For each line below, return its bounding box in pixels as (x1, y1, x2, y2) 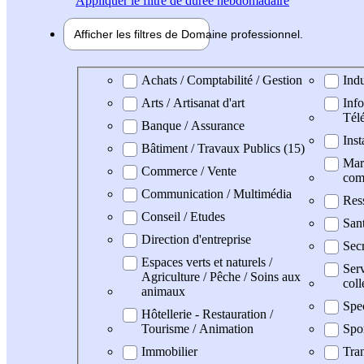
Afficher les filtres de (74, 27, 181, 41)
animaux (141, 284, 185, 298)
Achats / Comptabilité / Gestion (141, 72, 302, 87)
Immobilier (141, 344, 197, 358)
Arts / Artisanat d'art (141, 95, 245, 110)
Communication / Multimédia (141, 186, 292, 201)
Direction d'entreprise (141, 232, 251, 246)
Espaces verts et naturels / (141, 254, 272, 269)
